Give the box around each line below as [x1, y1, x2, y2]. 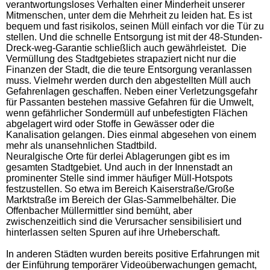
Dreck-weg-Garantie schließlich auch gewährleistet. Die [6, 42, 246, 53]
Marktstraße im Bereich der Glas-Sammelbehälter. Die [6, 194, 236, 205]
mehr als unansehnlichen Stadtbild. [6, 140, 157, 151]
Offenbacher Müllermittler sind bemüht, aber [6, 205, 192, 216]
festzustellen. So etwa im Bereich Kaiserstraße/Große [6, 183, 234, 194]
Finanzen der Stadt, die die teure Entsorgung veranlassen [6, 64, 252, 75]
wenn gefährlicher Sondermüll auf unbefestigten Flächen [6, 107, 248, 118]
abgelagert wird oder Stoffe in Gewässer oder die [6, 118, 215, 129]
